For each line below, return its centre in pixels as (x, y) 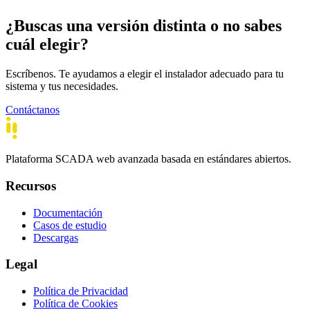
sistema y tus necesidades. (62, 86)
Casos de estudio (70, 225)
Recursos (31, 185)
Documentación (68, 212)
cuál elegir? (47, 45)
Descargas (56, 237)
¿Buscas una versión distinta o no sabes (144, 26)
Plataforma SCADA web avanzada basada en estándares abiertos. (148, 159)
